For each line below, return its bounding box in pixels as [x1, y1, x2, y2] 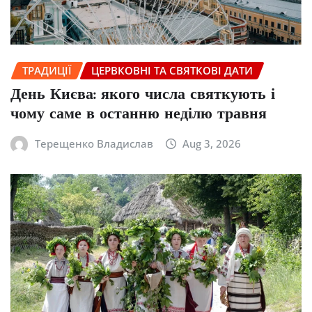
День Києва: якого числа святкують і [10, 87, 275, 104]
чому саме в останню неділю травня [10, 107, 267, 123]
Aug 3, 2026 [182, 136, 242, 151]
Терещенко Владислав [34, 136, 153, 151]
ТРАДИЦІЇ [22, 63, 72, 77]
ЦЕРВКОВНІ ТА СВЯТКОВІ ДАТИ [91, 63, 253, 77]
